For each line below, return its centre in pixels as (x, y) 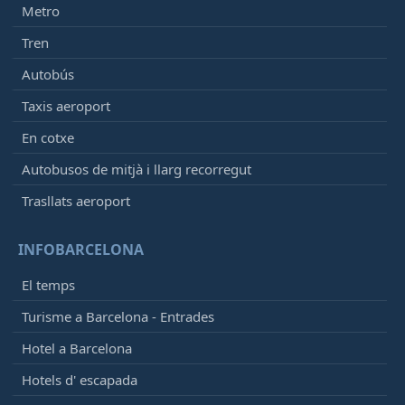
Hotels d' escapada (80, 380)
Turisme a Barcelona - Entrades (118, 317)
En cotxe (48, 138)
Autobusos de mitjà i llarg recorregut (137, 170)
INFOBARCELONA (81, 250)
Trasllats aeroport (76, 201)
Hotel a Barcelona (77, 348)
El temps (48, 285)
